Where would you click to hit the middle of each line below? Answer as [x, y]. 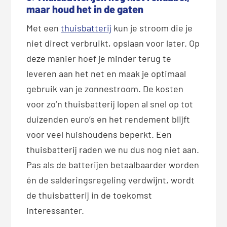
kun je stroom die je [152, 28]
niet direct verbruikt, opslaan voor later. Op [113, 43]
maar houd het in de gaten [85, 9]
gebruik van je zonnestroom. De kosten [105, 88]
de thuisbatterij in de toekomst [89, 195]
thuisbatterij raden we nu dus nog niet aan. [113, 149]
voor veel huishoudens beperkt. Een [99, 134]
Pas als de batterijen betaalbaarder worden [113, 164]
